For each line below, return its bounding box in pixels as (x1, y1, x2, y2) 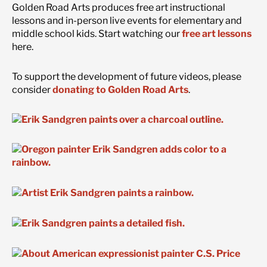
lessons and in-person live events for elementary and (12, 14, 242, 26)
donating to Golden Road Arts (52, 83, 188, 95)
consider (12, 83, 52, 95)
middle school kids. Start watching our (12, 27, 182, 39)
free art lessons (182, 27, 252, 39)
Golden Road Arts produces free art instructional (12, 1, 225, 13)
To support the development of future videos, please (12, 70, 241, 82)
